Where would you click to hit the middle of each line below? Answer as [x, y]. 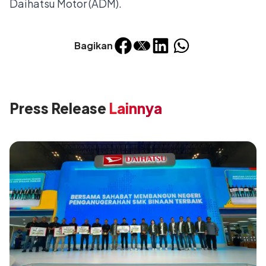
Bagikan [94, 46]
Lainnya [134, 108]
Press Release [58, 108]
